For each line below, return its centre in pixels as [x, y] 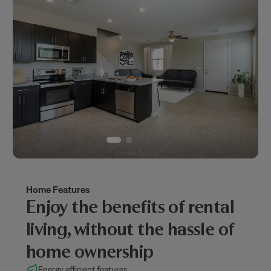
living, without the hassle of [130, 229]
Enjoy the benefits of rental [130, 207]
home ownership [90, 252]
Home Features [57, 190]
